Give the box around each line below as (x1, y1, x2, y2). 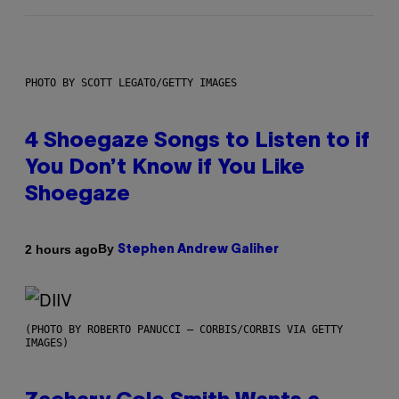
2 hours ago (25, 241, 98, 256)
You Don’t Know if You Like (25, 159, 305, 179)
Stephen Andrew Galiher (118, 244, 279, 256)
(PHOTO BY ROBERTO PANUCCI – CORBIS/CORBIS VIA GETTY (25, 323, 343, 337)
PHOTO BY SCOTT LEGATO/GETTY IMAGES (25, 77, 237, 90)
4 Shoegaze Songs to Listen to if (25, 132, 370, 152)
